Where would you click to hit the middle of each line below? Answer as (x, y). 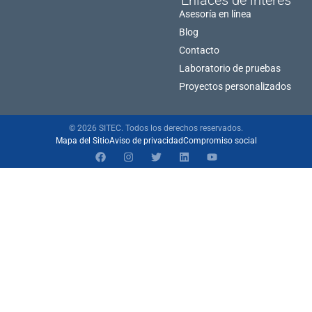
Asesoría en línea (215, 14)
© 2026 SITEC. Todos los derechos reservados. (156, 128)
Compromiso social (220, 140)
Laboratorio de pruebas (230, 68)
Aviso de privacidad (146, 140)
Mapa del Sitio (82, 140)
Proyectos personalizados (235, 86)
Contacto (199, 50)
